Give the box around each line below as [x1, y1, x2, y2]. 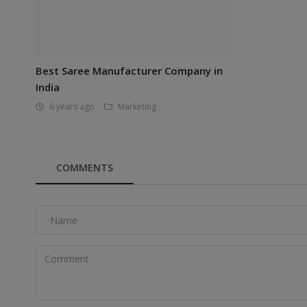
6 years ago [49, 101, 95, 113]
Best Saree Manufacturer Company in [36, 64, 223, 78]
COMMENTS [56, 161, 113, 175]
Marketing [118, 101, 156, 113]
